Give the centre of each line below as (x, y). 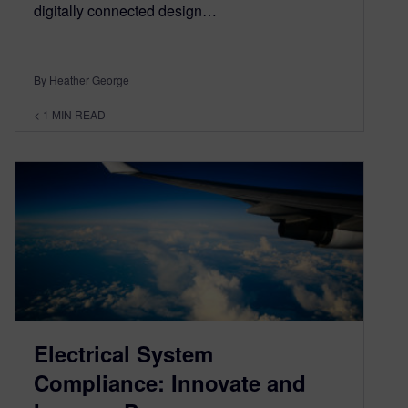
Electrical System (123, 354)
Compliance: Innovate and (170, 383)
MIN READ (79, 114)
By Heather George (82, 79)
